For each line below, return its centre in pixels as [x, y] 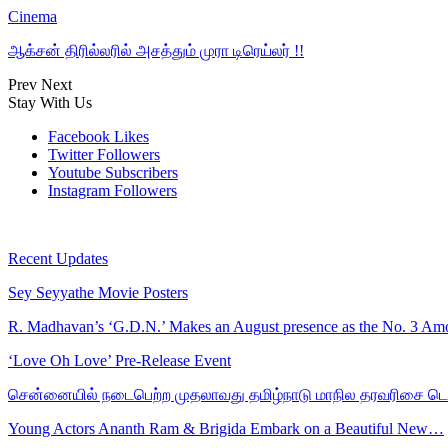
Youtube [74, 172]
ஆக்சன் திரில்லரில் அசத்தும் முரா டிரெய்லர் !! [156, 50]
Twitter [70, 154]
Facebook [79, 136]
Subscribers [141, 172]
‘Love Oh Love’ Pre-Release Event [119, 360]
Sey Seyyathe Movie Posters [98, 292]
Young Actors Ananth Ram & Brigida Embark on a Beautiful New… [226, 428]
